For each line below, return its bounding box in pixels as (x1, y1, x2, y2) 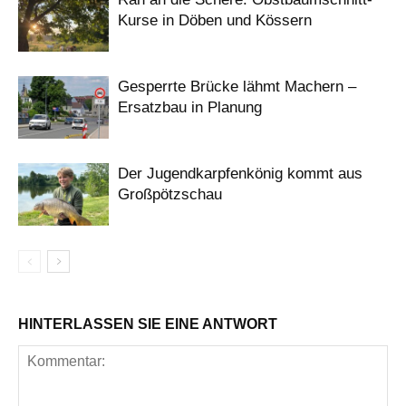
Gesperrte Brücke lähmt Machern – (118, 78, 356, 95)
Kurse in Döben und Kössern (118, 12, 312, 29)
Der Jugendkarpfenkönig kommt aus (118, 165, 362, 182)
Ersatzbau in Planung (118, 99, 262, 116)
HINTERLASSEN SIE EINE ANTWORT (18, 316, 277, 332)
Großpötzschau (118, 186, 222, 203)
